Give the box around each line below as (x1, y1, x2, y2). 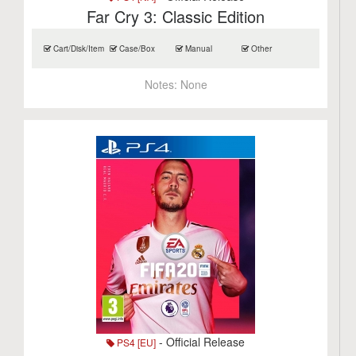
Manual (183, 43, 213, 54)
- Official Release (156, 334, 246, 350)
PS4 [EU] (114, 335, 157, 349)
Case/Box (117, 43, 156, 54)
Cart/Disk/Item (51, 43, 105, 54)
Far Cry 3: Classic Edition (87, 5, 265, 28)
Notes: (144, 76, 180, 92)
